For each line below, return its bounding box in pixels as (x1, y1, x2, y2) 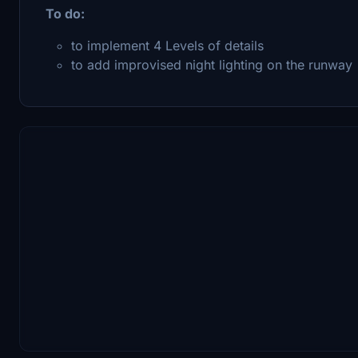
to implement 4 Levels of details (71, 37, 264, 54)
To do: (46, 5, 85, 22)
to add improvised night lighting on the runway (71, 56, 352, 73)
